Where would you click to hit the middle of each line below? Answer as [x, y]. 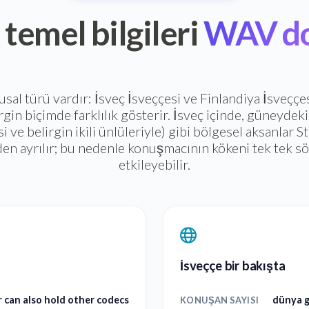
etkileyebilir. [154, 165]
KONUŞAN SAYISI [220, 300]
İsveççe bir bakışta [233, 266]
